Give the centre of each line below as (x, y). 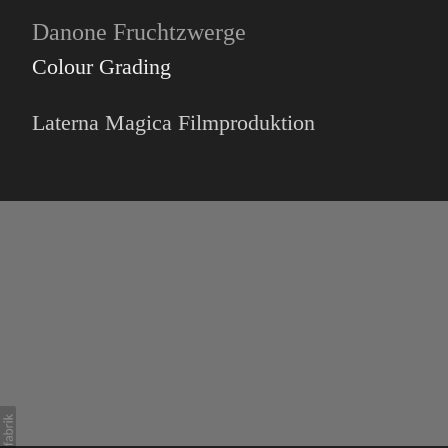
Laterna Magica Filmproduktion (173, 123)
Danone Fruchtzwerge (139, 32)
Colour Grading (101, 66)
